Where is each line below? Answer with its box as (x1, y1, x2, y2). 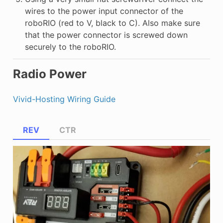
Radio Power (12, 67, 87, 82)
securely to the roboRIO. (24, 42, 116, 52)
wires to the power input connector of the (24, 6, 183, 16)
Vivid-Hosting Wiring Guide (12, 94, 115, 105)
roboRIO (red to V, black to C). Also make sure (24, 18, 200, 28)
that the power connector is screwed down (24, 30, 188, 40)
